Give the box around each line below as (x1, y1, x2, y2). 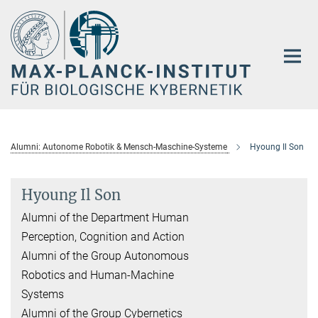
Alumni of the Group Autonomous (21, 248, 189, 263)
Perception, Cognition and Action (21, 229, 185, 243)
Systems (21, 287, 64, 301)
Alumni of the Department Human (21, 210, 189, 224)
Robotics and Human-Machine (21, 268, 174, 282)
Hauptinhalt (4, 6, 62, 20)
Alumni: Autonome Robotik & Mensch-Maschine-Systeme (11, 141, 227, 152)
